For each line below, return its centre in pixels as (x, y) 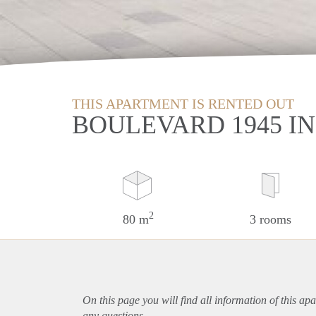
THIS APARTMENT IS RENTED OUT (183, 103)
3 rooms (270, 219)
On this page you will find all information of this (191, 300)
